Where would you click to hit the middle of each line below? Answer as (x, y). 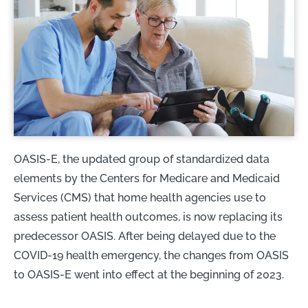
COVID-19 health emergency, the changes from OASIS (151, 255)
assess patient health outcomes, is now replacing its (148, 217)
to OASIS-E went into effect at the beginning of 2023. (149, 274)
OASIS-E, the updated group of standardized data (142, 159)
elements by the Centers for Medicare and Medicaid (147, 178)
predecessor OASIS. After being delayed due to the (145, 236)
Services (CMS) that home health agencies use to (140, 197)
